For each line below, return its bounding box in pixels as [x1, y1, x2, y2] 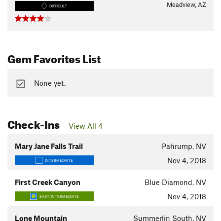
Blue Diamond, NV [145, 178, 206, 187]
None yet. [32, 78, 66, 87]
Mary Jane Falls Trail [15, 142, 83, 151]
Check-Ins [7, 114, 62, 132]
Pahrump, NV [162, 142, 206, 151]
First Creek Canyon [15, 178, 80, 187]
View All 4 [69, 121, 103, 131]
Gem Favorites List [7, 48, 101, 66]
